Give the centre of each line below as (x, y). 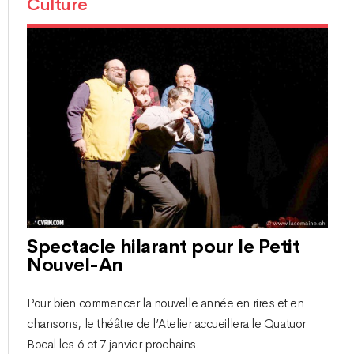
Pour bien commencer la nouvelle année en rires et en (166, 303)
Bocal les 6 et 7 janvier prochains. (113, 344)
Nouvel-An (75, 265)
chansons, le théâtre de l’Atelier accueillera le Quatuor (166, 324)
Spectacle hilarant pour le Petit (164, 247)
